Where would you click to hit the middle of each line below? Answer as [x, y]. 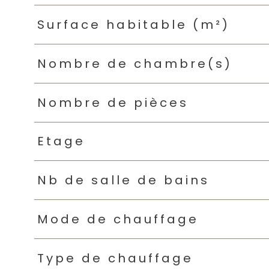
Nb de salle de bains [123, 180]
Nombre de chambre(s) [134, 63]
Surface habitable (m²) [133, 25]
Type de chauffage [115, 258]
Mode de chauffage [118, 219]
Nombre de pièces [113, 102]
